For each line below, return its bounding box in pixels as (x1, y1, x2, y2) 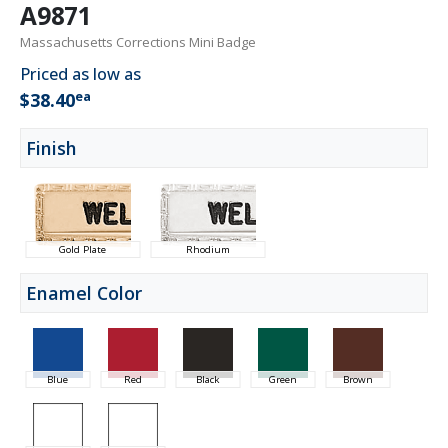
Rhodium (185, 241, 230, 256)
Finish (26, 135, 77, 160)
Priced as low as (20, 62, 141, 85)
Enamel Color (26, 280, 142, 305)
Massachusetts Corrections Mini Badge (20, 32, 256, 51)
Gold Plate (59, 241, 106, 256)
